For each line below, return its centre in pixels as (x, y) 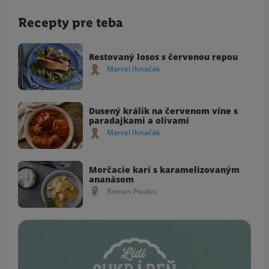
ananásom (111, 179)
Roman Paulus (132, 191)
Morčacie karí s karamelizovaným (164, 169)
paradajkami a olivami (139, 120)
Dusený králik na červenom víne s (163, 110)
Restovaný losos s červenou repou (163, 56)
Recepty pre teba (71, 23)
